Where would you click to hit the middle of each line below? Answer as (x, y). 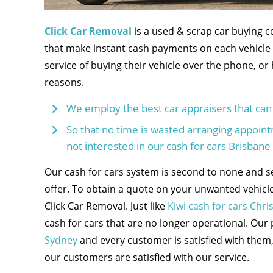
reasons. (64, 82)
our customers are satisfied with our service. (147, 257)
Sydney (61, 240)
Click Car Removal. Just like (106, 206)
